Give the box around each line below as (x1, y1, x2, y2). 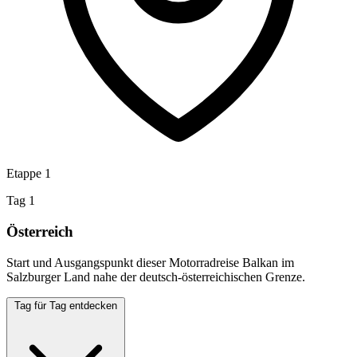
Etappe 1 (6, 167, 51, 181)
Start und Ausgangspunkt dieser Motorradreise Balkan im (6, 255, 294, 269)
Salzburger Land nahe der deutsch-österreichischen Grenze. (6, 269, 305, 284)
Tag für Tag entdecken (14, 299, 117, 312)
